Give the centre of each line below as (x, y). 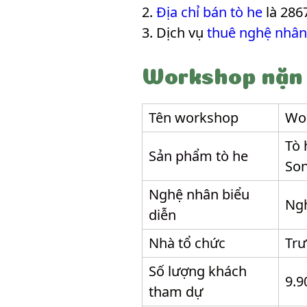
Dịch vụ (182, 33)
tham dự (176, 292)
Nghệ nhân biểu (199, 194)
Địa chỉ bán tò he (209, 12)
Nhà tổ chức (187, 243)
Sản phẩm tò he (198, 156)
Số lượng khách (198, 271)
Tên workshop (194, 118)
